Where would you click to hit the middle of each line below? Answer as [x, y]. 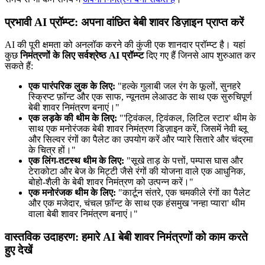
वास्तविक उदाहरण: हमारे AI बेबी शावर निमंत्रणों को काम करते [126, 237]
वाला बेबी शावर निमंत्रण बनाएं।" [83, 214]
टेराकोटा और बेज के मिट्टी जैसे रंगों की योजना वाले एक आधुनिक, [137, 172]
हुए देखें [19, 250]
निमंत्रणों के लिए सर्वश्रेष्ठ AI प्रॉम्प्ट [82, 56]
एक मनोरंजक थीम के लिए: [72, 193]
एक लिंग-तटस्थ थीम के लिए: [76, 161]
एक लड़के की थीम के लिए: [73, 118]
